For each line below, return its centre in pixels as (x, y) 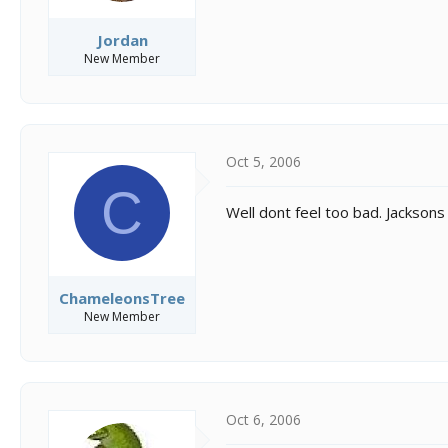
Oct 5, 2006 (263, 161)
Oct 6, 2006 (263, 419)
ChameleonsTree (122, 298)
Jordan (122, 39)
